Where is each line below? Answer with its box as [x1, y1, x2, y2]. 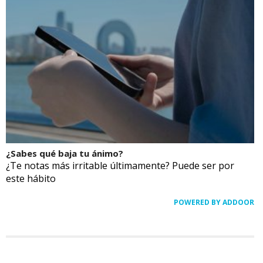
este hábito [6, 171, 56, 185]
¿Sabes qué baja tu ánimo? [6, 147, 123, 159]
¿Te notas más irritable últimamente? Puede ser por [6, 159, 234, 172]
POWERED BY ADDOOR [174, 197, 254, 207]
